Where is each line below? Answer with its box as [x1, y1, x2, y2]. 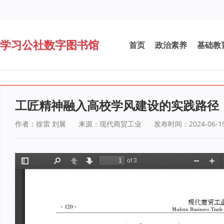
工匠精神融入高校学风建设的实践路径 [15, 97, 219, 113]
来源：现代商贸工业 [78, 119, 141, 128]
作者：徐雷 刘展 [15, 119, 66, 128]
